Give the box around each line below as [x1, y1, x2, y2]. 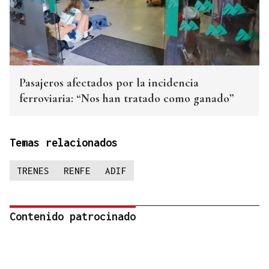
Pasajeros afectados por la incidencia [19, 76, 199, 91]
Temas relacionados [10, 136, 118, 150]
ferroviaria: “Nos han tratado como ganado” [19, 91, 234, 106]
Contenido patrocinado [10, 210, 136, 223]
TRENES [17, 165, 49, 177]
